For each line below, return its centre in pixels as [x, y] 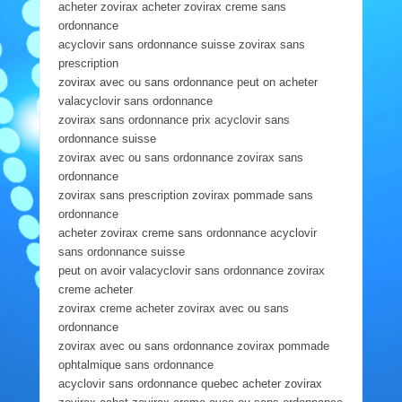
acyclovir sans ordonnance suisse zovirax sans [181, 44]
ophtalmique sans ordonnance [135, 364]
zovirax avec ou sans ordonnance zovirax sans [180, 157]
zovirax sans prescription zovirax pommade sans [185, 195]
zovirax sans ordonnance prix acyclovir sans [174, 119]
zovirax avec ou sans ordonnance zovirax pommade [193, 345]
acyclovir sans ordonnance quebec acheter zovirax [190, 383]
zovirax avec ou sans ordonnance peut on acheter [188, 82]
